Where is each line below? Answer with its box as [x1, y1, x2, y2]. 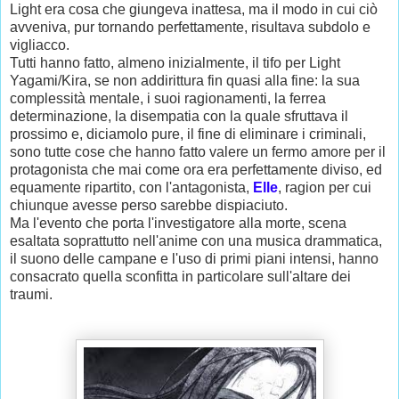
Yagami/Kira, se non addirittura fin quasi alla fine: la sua [10, 72, 360, 88]
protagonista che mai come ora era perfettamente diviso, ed [10, 161, 382, 177]
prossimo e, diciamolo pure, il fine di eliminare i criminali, [10, 126, 366, 142]
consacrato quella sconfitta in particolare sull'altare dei [10, 268, 351, 284]
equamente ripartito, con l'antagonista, [10, 179, 253, 195]
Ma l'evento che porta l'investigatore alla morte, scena [10, 215, 346, 231]
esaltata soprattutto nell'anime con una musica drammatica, [10, 232, 382, 248]
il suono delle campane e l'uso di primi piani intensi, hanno [10, 250, 379, 266]
